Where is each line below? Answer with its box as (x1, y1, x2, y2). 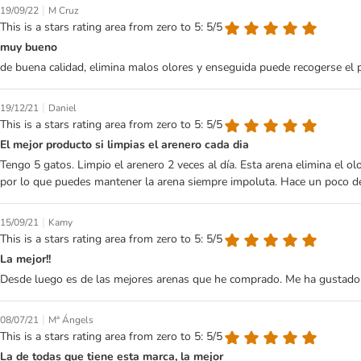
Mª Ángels (48, 313, 93, 326)
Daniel (48, 101, 77, 114)
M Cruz (48, 3, 79, 17)
